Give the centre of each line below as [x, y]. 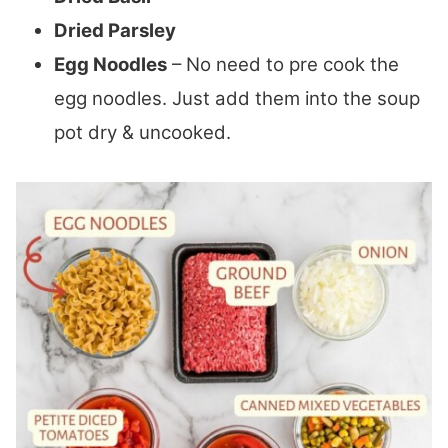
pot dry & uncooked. [142, 132]
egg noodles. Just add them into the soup [237, 98]
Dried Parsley [115, 30]
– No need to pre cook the [283, 64]
